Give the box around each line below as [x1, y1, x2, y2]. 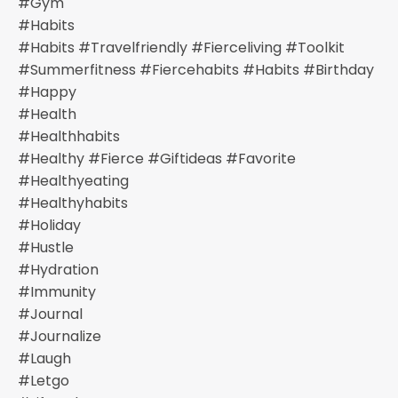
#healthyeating [18, 171, 129, 191]
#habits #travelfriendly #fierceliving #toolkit [18, 37, 345, 58]
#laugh [18, 348, 71, 369]
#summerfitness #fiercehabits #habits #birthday [18, 60, 374, 80]
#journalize [18, 326, 101, 346]
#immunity [18, 282, 96, 302]
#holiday [18, 215, 81, 235]
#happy [18, 82, 76, 102]
